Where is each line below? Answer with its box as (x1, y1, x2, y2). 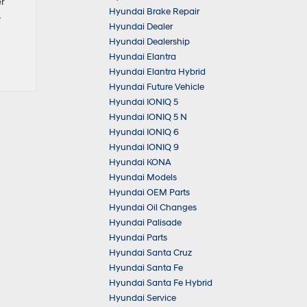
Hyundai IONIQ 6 (109, 127, 179, 138)
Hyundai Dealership (109, 36, 190, 47)
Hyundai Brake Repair (109, 6, 199, 17)
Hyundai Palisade (109, 217, 182, 228)
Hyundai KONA (109, 157, 171, 168)
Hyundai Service (109, 293, 176, 304)
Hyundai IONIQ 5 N (109, 112, 187, 123)
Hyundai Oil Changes (109, 202, 197, 213)
